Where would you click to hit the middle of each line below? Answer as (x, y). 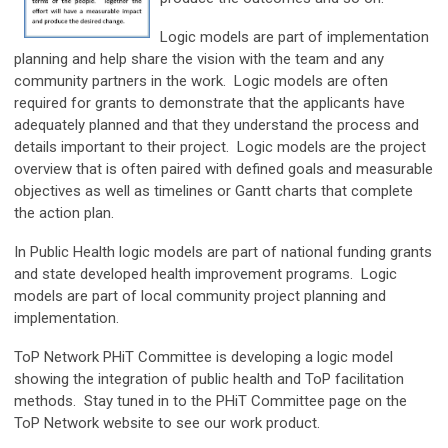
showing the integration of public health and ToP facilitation (209, 378)
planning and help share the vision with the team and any (199, 58)
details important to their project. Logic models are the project (220, 146)
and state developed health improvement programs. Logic (205, 273)
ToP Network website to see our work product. (167, 422)
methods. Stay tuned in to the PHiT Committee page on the (210, 400)
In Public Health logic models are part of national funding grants (223, 251)
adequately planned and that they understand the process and (216, 124)
